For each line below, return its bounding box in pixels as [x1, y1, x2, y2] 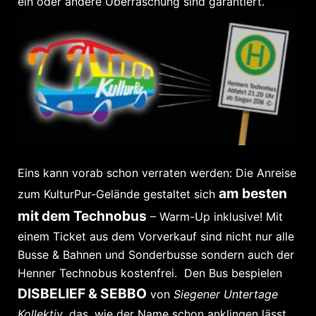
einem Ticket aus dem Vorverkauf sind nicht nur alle [18, 229, 294, 243]
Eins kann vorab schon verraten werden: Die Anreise [18, 165, 296, 180]
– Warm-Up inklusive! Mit [147, 209, 283, 224]
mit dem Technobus [18, 207, 147, 224]
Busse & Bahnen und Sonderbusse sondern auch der [18, 247, 294, 262]
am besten [219, 184, 287, 202]
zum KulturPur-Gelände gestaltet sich [18, 186, 219, 201]
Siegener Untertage [174, 286, 278, 301]
